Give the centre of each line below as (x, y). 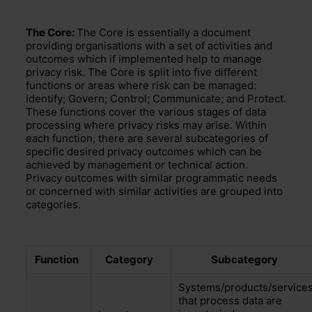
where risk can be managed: (187, 85)
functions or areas (71, 85)
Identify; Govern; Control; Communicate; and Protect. (156, 98)
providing (49, 45)
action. (231, 164)
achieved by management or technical (120, 164)
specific (46, 151)
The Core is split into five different (172, 72)
